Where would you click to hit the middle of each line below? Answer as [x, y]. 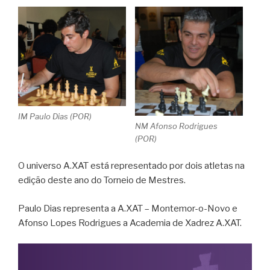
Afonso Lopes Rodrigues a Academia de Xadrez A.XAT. [130, 223]
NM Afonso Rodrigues [176, 126]
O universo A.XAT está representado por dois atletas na [131, 166]
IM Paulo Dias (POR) [55, 116]
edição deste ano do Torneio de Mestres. [102, 181]
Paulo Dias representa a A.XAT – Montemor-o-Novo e [128, 208]
